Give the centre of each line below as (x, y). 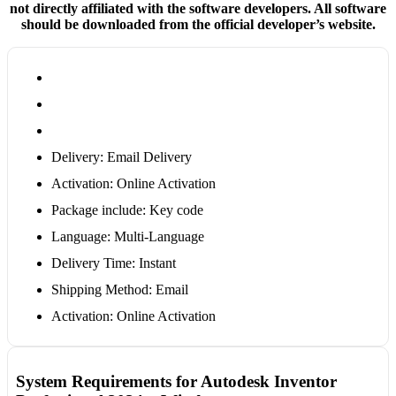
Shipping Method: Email (119, 289)
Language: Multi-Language (127, 236)
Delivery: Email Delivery (121, 156)
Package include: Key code (127, 209)
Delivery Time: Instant (113, 263)
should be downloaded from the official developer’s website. (198, 24)
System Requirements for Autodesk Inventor (176, 381)
